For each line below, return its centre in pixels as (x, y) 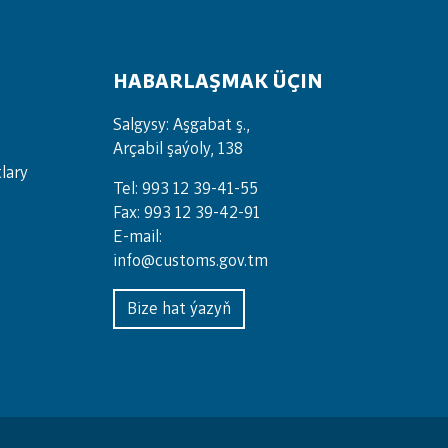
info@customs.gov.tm (190, 260)
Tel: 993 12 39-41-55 (185, 188)
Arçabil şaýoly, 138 (177, 148)
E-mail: (137, 236)
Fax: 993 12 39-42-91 (186, 212)
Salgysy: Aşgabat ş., (181, 124)
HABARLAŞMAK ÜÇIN (217, 81)
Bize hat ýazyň (178, 308)
